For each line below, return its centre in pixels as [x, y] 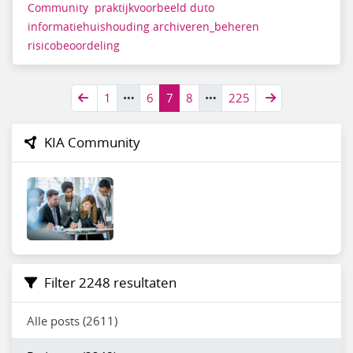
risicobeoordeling [73, 46]
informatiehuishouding [88, 27]
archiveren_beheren [206, 27]
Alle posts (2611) [72, 320]
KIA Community [92, 142]
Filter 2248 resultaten [110, 283]
